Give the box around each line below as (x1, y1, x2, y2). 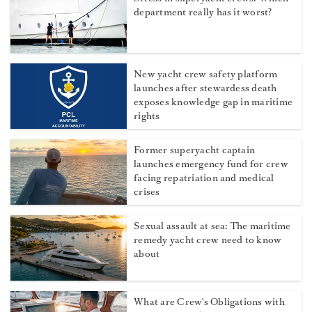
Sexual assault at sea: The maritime (134, 219, 291, 233)
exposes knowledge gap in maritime (134, 95, 293, 109)
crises (134, 185, 160, 199)
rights (134, 109, 160, 123)
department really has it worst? (134, 6, 272, 19)
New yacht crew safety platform (134, 68, 278, 81)
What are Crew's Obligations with (134, 295, 285, 309)
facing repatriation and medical (134, 171, 274, 185)
